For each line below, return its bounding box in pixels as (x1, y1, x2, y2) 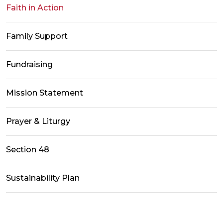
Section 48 (6, 145, 49, 155)
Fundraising (6, 60, 53, 70)
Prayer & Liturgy (6, 116, 70, 126)
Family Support (6, 31, 68, 41)
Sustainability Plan (6, 173, 80, 183)
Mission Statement (6, 88, 83, 98)
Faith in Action (6, 3, 64, 13)
